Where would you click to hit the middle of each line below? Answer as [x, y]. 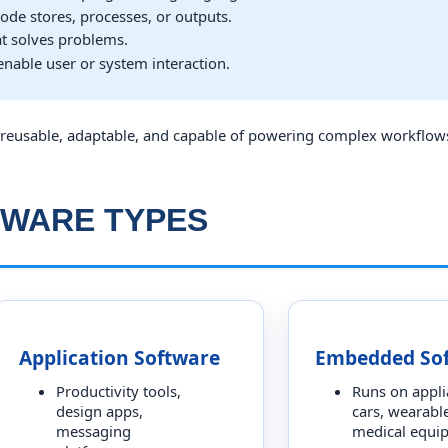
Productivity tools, [118, 390]
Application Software [119, 358]
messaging [93, 430]
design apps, [99, 410]
